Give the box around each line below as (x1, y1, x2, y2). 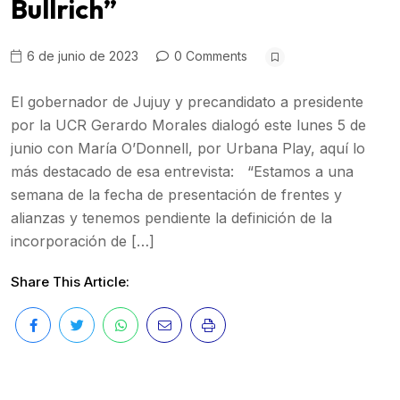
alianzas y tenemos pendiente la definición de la (11, 209, 332, 227)
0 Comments (171, 48, 247, 63)
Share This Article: (11, 273, 129, 290)
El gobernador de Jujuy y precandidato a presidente (11, 93, 363, 111)
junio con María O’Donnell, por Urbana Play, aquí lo (11, 139, 365, 157)
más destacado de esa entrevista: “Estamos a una (11, 162, 354, 180)
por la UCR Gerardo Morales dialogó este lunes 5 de (11, 116, 366, 134)
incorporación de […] (11, 232, 154, 250)
